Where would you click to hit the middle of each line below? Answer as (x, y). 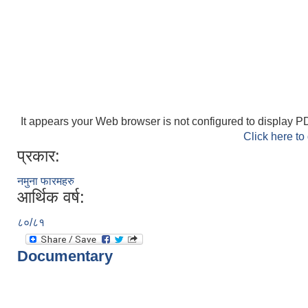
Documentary (65, 256)
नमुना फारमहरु (46, 181)
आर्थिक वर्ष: (51, 197)
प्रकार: (38, 156)
